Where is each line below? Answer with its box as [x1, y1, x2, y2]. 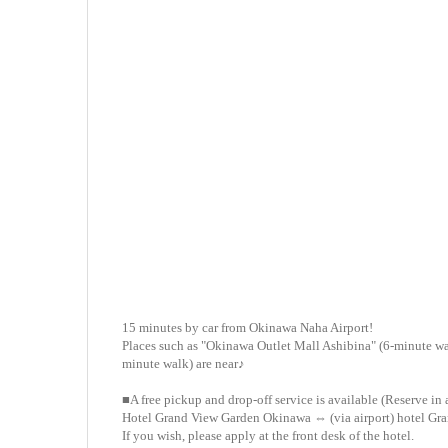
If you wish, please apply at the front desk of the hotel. [122, 427, 415, 443]
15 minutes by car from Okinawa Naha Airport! [122, 319, 374, 335]
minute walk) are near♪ [122, 355, 246, 371]
